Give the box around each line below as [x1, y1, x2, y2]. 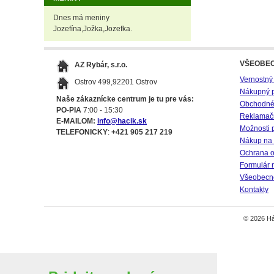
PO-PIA [56, 106, 81, 114]
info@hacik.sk [97, 117, 147, 125]
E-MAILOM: [56, 117, 95, 125]
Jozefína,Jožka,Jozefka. [53, 24, 132, 33]
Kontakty [240, 185, 268, 194]
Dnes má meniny [53, 13, 109, 22]
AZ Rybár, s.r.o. [75, 61, 127, 69]
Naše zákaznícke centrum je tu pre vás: [56, 95, 194, 103]
